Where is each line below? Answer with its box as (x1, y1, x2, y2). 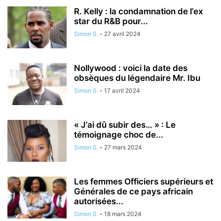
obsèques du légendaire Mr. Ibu (74, 73, 200, 83)
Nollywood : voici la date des (74, 63, 187, 73)
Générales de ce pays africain (74, 186, 193, 196)
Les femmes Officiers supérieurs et (74, 177, 213, 186)
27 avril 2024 (104, 30, 141, 37)
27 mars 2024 (104, 144, 142, 151)
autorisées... (74, 196, 123, 206)
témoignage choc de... (74, 130, 163, 140)
